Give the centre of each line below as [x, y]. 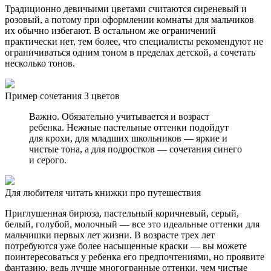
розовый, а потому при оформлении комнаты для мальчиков [129, 19]
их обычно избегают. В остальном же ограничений [110, 30]
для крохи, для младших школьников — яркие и [128, 138]
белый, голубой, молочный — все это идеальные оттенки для [132, 224]
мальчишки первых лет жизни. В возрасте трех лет [110, 235]
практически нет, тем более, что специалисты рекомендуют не [134, 41]
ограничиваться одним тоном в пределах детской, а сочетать [130, 52]
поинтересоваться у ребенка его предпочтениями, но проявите [135, 256]
